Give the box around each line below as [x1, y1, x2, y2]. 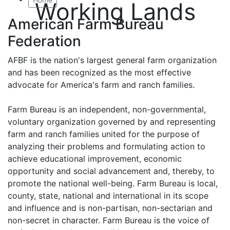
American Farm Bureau [8, 15, 164, 33]
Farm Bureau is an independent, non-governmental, [8, 104, 206, 114]
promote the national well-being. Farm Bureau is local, [8, 178, 218, 188]
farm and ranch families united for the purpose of [8, 129, 200, 139]
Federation [8, 32, 81, 50]
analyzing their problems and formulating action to [8, 141, 205, 151]
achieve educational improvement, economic [8, 154, 182, 164]
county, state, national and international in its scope [8, 190, 208, 201]
